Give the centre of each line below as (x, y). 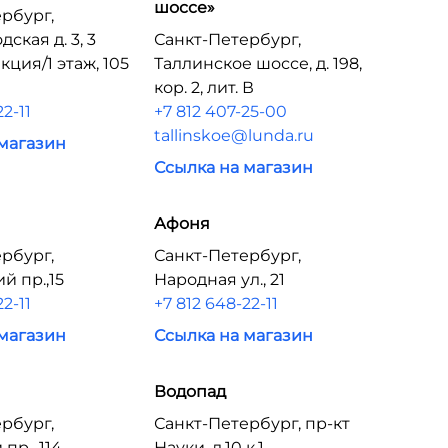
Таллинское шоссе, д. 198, (257, 63)
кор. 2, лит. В (203, 87)
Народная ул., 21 (219, 279)
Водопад (189, 391)
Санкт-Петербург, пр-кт (251, 423)
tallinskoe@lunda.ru (233, 135)
